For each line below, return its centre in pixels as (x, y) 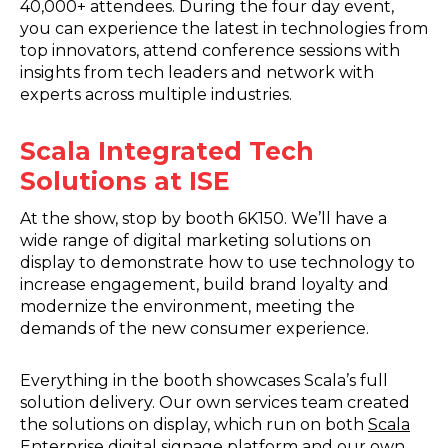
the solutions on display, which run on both (194, 425)
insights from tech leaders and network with (197, 72)
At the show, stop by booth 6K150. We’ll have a (203, 219)
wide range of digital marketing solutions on (195, 241)
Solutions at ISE (125, 180)
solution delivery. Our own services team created (215, 403)
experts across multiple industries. (156, 94)
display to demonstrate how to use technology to (217, 263)
